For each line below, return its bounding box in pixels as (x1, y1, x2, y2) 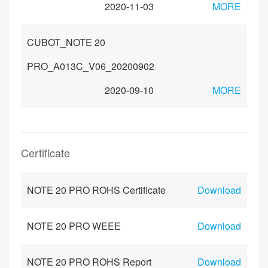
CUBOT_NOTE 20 (27, 35, 105, 49)
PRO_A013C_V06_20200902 (27, 59, 154, 73)
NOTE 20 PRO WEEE (27, 219, 121, 233)
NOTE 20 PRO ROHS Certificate (27, 183, 166, 197)
